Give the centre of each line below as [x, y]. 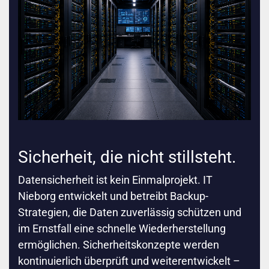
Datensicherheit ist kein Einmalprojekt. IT [115, 180]
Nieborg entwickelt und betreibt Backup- [113, 196]
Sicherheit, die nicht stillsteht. [127, 157]
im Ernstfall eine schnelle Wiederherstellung [122, 229]
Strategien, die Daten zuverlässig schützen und [130, 213]
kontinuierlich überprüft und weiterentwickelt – [129, 261]
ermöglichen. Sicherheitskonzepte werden [119, 245]
